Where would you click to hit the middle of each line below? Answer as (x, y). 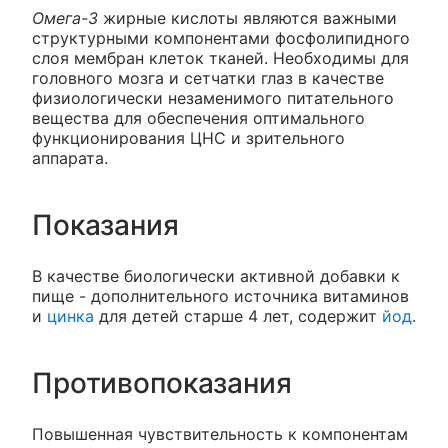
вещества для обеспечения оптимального (198, 117)
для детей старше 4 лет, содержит (238, 315)
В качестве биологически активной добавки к (216, 275)
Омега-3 (65, 17)
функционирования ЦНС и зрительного (188, 137)
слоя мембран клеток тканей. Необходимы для (220, 57)
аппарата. (70, 157)
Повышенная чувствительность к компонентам (220, 433)
